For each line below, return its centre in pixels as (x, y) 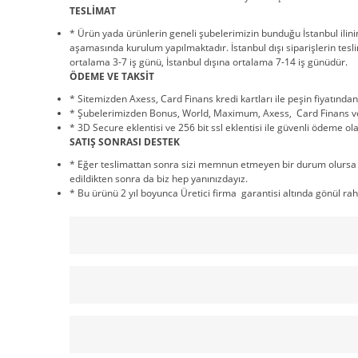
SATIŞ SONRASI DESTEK (125, 142)
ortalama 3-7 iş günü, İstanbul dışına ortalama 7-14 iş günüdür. (210, 62)
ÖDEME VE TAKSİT (112, 77)
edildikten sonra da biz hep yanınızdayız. (160, 179)
